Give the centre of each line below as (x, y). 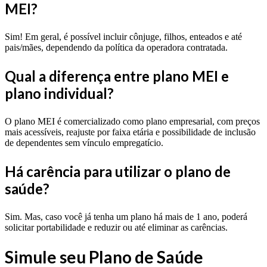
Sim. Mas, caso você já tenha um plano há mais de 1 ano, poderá (126, 216)
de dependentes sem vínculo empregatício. (84, 142)
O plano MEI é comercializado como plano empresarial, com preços (132, 121)
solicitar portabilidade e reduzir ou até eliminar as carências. (116, 227)
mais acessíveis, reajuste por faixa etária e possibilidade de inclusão (130, 132)
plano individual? (59, 93)
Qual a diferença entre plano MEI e (117, 76)
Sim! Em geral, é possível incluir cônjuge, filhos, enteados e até (123, 36)
